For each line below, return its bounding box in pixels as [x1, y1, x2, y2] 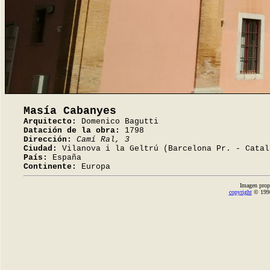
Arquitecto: [24, 117, 77, 126]
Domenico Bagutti [77, 117, 159, 126]
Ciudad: [24, 144, 57, 153]
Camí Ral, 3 [77, 135, 130, 144]
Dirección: [24, 135, 72, 144]
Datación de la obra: [24, 126, 120, 135]
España [48, 153, 81, 162]
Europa [77, 162, 110, 171]
